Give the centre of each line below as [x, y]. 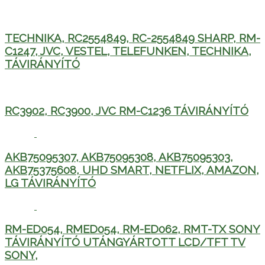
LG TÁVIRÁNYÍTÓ [50, 183]
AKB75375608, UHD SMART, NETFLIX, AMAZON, [132, 170]
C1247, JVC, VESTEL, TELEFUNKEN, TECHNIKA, [128, 51]
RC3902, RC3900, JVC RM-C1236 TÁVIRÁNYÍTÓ [127, 110]
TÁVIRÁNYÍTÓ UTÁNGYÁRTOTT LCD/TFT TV [125, 242]
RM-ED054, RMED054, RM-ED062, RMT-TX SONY [132, 229]
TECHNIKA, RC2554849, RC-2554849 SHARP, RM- [132, 38]
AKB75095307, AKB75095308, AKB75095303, [119, 157]
